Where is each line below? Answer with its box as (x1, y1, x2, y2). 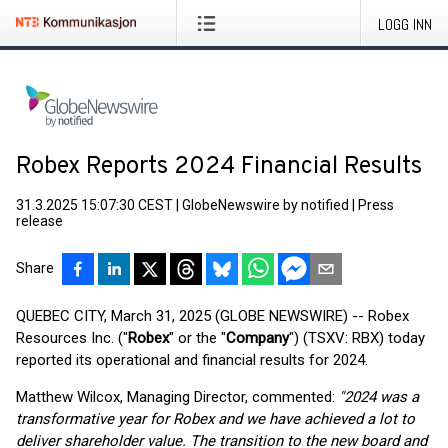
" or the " (169, 329, 226, 347)
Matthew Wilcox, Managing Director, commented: (16, 388, 339, 406)
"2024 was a (339, 388, 419, 406)
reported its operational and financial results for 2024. (16, 351, 368, 369)
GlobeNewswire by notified (182, 197, 349, 213)
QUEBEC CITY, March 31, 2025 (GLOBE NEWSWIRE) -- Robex (16, 307, 409, 325)
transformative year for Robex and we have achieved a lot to (16, 410, 415, 428)
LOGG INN (378, 14, 432, 35)
